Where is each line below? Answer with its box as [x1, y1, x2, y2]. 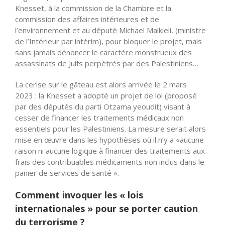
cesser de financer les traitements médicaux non [15, 113, 184, 123]
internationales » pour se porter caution [15, 202, 198, 215]
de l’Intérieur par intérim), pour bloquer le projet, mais [15, 36, 202, 47]
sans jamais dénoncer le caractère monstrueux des [15, 47, 192, 58]
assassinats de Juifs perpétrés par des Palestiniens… [15, 58, 198, 69]
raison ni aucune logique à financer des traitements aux [15, 146, 205, 156]
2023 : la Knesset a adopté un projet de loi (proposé [15, 90, 197, 101]
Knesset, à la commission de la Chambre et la [15, 3, 171, 14]
